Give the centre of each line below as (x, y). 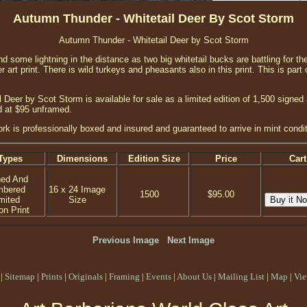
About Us (194, 277)
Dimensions (82, 159)
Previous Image (126, 240)
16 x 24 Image (77, 189)
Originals (86, 277)
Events (159, 277)
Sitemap (20, 277)
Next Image (191, 240)
